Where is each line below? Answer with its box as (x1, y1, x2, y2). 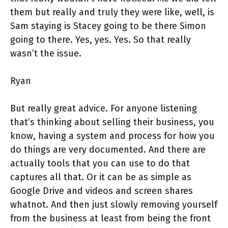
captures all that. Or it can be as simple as (10, 172, 191, 183)
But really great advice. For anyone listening (10, 103, 197, 115)
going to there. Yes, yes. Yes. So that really (10, 34, 191, 46)
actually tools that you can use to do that (10, 158, 190, 169)
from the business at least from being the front (10, 213, 211, 224)
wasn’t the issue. (10, 48, 81, 60)
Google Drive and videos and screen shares (10, 185, 193, 197)
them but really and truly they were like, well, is (10, 7, 214, 18)
